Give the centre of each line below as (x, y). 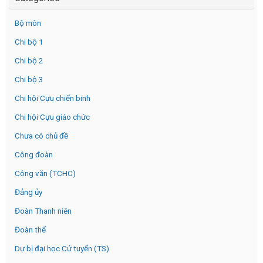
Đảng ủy (28, 192)
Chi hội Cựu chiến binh (53, 98)
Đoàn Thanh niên (43, 211)
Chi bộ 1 (29, 42)
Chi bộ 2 (29, 61)
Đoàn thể (30, 230)
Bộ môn (28, 23)
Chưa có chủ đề (41, 136)
